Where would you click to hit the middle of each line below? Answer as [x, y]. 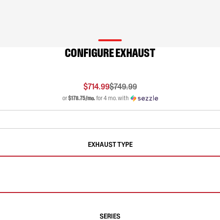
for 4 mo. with [112, 98]
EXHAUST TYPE [110, 144]
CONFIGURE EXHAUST [110, 53]
